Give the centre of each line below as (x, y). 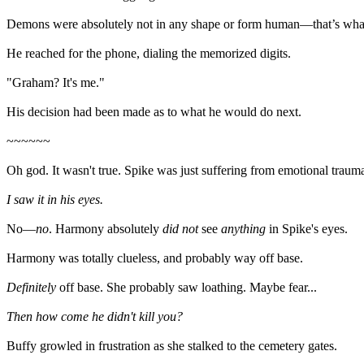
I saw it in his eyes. (55, 199)
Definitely (31, 287)
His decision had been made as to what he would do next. (154, 112)
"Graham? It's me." (56, 82)
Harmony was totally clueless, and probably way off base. (155, 258)
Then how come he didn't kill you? (95, 316)
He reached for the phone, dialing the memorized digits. (149, 53)
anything (243, 229)
